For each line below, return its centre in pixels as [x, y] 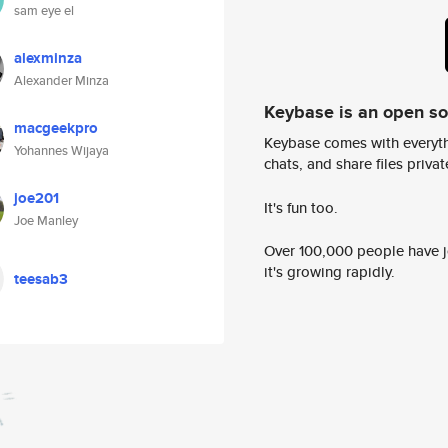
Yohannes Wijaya [61, 150]
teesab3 [41, 279]
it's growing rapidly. [329, 272]
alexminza [48, 58]
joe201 [36, 198]
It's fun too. [301, 207]
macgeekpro [56, 128]
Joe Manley [46, 220]
